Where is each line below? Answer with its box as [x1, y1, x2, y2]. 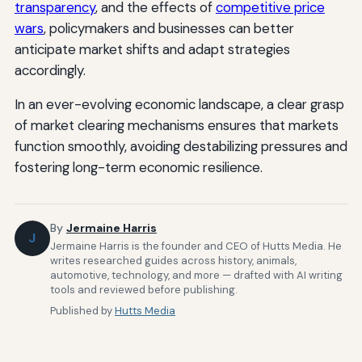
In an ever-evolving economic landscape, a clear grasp [14, 95, 344, 113]
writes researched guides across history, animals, [49, 254, 297, 268]
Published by [49, 304, 115, 318]
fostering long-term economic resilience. [14, 158, 263, 176]
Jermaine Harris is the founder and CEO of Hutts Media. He [49, 239, 342, 254]
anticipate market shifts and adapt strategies [14, 40, 290, 58]
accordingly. [14, 61, 86, 79]
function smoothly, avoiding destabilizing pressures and [14, 137, 347, 155]
